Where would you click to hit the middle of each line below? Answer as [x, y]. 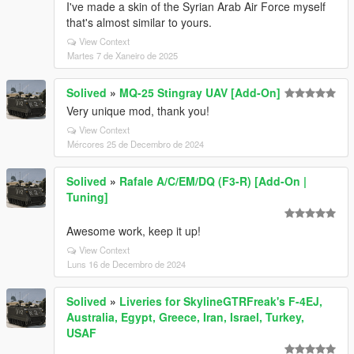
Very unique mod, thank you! [138, 111]
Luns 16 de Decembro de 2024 [126, 264]
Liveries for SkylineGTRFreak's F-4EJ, [221, 301]
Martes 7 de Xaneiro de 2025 [122, 55]
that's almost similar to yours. [139, 22]
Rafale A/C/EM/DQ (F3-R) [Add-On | [213, 181]
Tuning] [87, 197]
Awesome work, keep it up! [134, 231]
